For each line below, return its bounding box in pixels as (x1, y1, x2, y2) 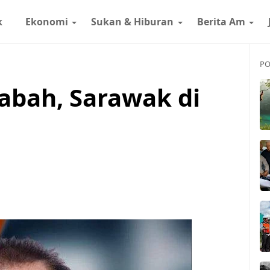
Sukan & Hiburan (91, 15, 174, 28)
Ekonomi (25, 15, 68, 28)
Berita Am (196, 15, 245, 28)
